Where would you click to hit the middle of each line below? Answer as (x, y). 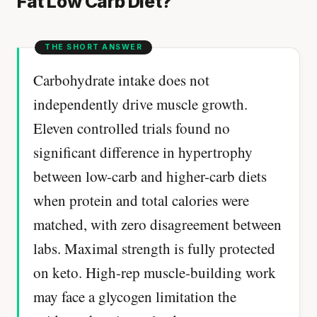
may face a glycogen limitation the (135, 297)
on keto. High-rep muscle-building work (155, 273)
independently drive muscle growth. (140, 104)
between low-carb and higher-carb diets (150, 177)
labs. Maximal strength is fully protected (154, 249)
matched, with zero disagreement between (157, 225)
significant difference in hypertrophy (143, 152)
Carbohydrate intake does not (121, 80)
